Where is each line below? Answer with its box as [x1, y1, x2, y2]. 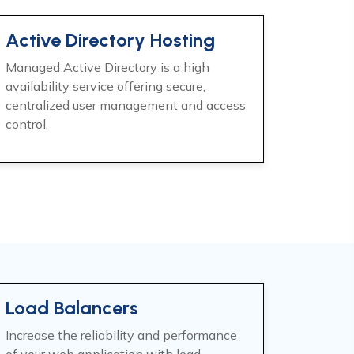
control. [6, 116, 48, 132]
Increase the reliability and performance [6, 327, 237, 343]
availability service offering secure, [6, 78, 205, 94]
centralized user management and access [6, 97, 246, 113]
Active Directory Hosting [6, 28, 215, 51]
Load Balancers [6, 296, 138, 319]
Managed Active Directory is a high [6, 59, 209, 75]
